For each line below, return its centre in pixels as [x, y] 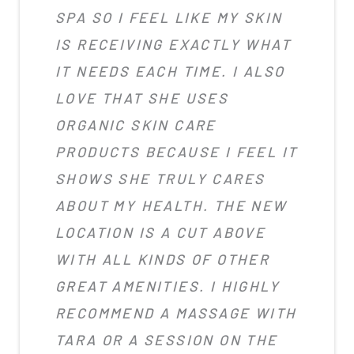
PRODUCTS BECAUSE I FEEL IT [177, 151]
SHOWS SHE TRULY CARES [160, 178]
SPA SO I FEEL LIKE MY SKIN [169, 17]
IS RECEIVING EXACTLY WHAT [173, 44]
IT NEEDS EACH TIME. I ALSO [170, 71]
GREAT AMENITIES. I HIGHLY [168, 286]
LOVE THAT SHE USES [142, 98]
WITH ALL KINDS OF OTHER [163, 259]
